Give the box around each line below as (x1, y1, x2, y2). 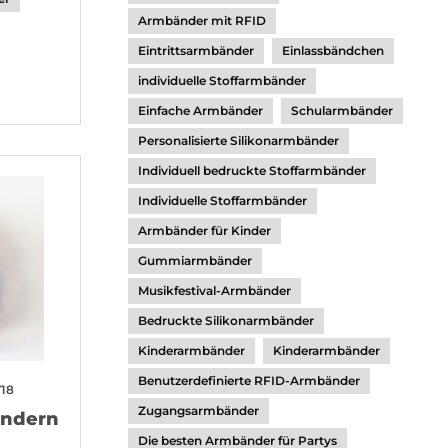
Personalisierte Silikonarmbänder (138, 133, 339, 148)
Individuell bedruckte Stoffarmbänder (138, 163, 366, 178)
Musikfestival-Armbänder (138, 283, 291, 298)
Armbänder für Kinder (138, 223, 271, 238)
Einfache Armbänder (138, 103, 263, 118)
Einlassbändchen (282, 43, 384, 58)
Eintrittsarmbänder (138, 43, 254, 58)
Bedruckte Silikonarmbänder (138, 313, 314, 328)
